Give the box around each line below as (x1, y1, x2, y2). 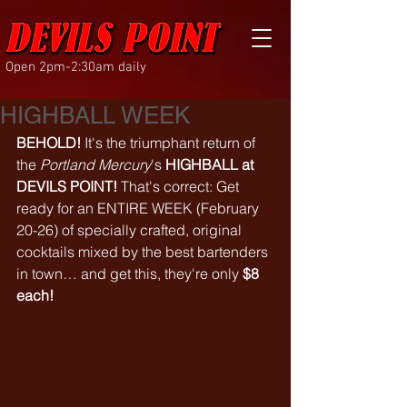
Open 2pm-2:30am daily (5, 59, 146, 75)
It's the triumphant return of (81, 134, 259, 152)
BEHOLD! (16, 134, 81, 152)
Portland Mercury (40, 155, 151, 174)
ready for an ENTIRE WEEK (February (16, 199, 263, 217)
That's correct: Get (117, 177, 243, 195)
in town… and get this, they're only (16, 264, 243, 283)
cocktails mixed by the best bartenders (16, 243, 272, 261)
